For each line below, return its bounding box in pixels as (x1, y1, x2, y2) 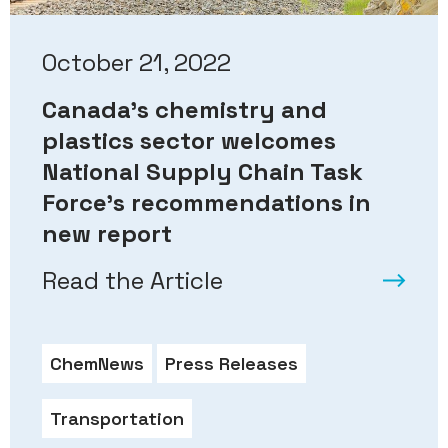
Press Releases (165, 352, 298, 376)
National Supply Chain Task (42, 156, 363, 188)
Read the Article (42, 265, 223, 297)
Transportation (50, 407, 184, 431)
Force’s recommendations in (42, 187, 371, 219)
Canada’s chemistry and (42, 94, 327, 126)
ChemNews (50, 352, 144, 376)
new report (42, 218, 172, 250)
